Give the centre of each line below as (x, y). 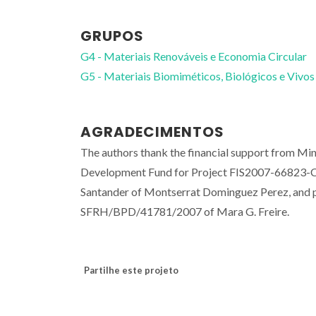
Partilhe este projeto (131, 270)
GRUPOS (112, 36)
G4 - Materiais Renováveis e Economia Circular (194, 56)
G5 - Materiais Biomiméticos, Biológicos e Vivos (197, 75)
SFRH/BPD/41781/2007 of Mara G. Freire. (185, 211)
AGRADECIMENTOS (152, 132)
